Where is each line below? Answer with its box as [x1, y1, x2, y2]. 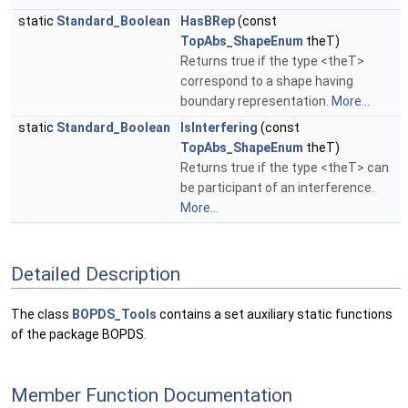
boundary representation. [180, 94, 331, 109]
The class [11, 307, 72, 322]
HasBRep [180, 14, 235, 29]
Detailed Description [11, 263, 180, 285]
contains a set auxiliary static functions [157, 307, 393, 322]
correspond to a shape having [180, 74, 353, 89]
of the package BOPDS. [11, 327, 147, 342]
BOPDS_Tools [72, 307, 157, 322]
